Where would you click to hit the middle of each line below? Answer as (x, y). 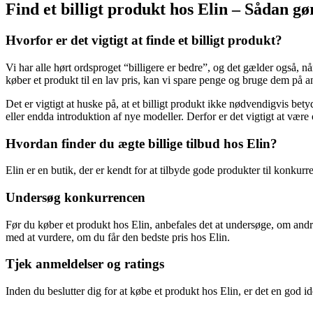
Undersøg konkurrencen (75, 197)
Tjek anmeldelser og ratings (85, 264)
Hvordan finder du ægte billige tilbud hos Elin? (141, 143)
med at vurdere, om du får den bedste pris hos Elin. (118, 237)
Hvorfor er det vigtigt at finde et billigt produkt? (144, 41)
